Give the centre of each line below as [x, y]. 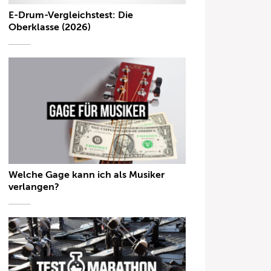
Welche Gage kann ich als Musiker [87, 175]
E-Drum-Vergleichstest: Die [71, 15]
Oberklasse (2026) [50, 28]
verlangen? [34, 187]
